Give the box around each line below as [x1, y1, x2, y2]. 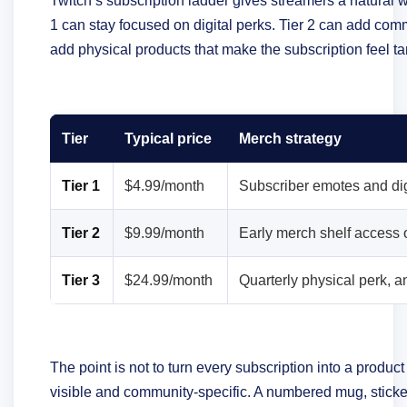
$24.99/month [124, 272, 213, 288]
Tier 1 [62, 177, 100, 194]
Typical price [124, 130, 212, 146]
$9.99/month [124, 224, 204, 241]
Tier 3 [62, 272, 100, 288]
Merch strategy [239, 130, 342, 146]
